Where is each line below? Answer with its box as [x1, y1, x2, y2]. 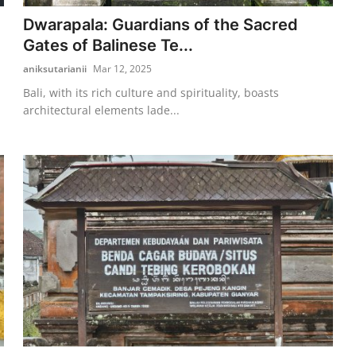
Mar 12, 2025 [93, 61, 153, 75]
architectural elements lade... [23, 102, 180, 118]
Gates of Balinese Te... [23, 35, 194, 55]
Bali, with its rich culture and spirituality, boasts [23, 84, 280, 100]
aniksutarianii [23, 61, 87, 75]
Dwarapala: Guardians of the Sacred [23, 14, 299, 34]
